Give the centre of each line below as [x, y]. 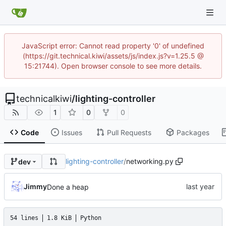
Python [91, 218]
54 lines [24, 218]
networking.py [150, 161]
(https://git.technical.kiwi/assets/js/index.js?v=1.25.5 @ [113, 56]
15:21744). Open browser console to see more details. [113, 66]
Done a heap [68, 187]
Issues [72, 132]
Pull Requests [129, 132]
